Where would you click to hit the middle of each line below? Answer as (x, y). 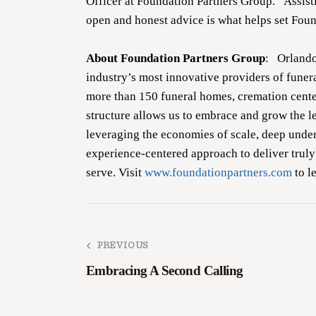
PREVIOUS (123, 246)
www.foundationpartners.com (218, 172)
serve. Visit (115, 172)
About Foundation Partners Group (176, 58)
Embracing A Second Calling (165, 271)
